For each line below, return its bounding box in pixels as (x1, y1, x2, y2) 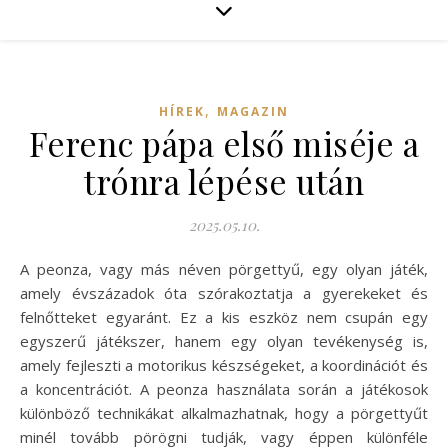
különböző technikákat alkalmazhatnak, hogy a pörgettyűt (20, 403, 428, 423)
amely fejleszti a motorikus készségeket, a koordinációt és (20, 355, 428, 375)
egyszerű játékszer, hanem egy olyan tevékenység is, (20, 331, 428, 351)
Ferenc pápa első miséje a (28, 121, 420, 165)
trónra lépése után (84, 159, 364, 203)
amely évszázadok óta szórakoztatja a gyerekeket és (20, 283, 428, 303)
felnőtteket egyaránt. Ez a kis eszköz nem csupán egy (20, 307, 428, 327)
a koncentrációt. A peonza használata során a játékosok (20, 379, 428, 399)
